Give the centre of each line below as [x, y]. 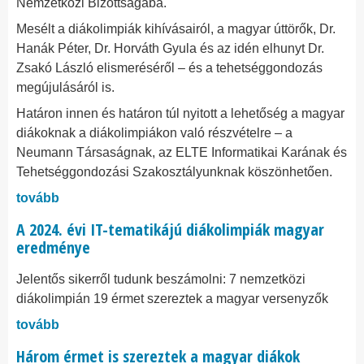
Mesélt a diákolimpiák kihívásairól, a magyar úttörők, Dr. [176, 29]
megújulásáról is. [65, 87]
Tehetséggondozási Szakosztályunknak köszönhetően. [174, 172]
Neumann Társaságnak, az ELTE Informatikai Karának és [182, 152]
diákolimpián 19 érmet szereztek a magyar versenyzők [172, 299]
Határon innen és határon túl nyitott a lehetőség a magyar [180, 113]
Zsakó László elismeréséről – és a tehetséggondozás [169, 68]
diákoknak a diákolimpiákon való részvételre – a [154, 133]
